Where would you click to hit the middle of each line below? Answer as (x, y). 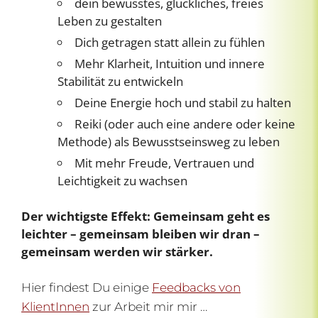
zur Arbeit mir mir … (148, 306)
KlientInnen (55, 306)
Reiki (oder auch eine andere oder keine (185, 124)
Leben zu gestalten (110, 21)
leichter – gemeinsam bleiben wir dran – (141, 234)
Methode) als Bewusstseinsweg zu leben (169, 141)
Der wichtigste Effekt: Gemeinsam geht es (146, 216)
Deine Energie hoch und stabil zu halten (183, 102)
